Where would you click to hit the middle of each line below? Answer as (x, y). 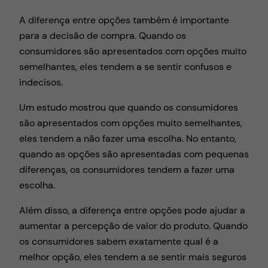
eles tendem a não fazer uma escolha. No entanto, (128, 138)
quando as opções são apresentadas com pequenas (134, 154)
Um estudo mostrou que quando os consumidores (129, 107)
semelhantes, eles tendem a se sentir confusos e (125, 66)
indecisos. (41, 82)
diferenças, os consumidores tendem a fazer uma (127, 169)
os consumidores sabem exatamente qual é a (119, 242)
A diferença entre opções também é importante (124, 20)
